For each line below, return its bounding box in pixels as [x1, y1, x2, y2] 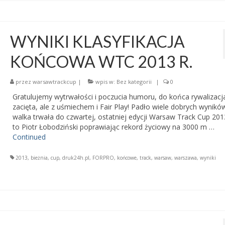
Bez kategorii [116, 77, 152, 85]
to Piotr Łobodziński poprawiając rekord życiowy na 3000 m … [12, 122, 214, 132]
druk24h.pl [62, 154, 89, 161]
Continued [12, 132, 46, 142]
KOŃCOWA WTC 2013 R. [10, 51, 192, 71]
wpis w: [93, 77, 117, 85]
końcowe [117, 154, 137, 161]
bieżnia [30, 154, 48, 161]
